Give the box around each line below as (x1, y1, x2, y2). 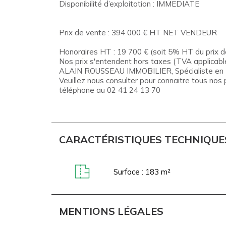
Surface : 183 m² (113, 166, 171, 177)
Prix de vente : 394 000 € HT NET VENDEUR (59, 27, 217, 37)
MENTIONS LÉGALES (59, 205, 163, 218)
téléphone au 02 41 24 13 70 (59, 85, 160, 95)
